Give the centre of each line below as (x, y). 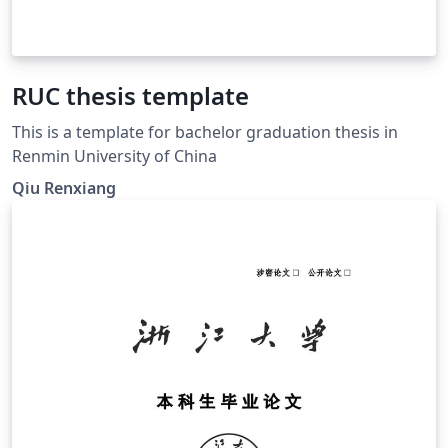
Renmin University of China (114, 155)
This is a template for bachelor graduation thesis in (205, 131)
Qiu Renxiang (64, 187)
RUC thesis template (130, 95)
